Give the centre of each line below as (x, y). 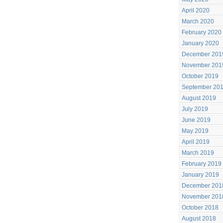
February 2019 (202, 164)
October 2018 (200, 208)
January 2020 (200, 43)
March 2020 (198, 21)
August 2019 (199, 98)
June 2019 (196, 120)
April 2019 (196, 142)
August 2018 (199, 219)
